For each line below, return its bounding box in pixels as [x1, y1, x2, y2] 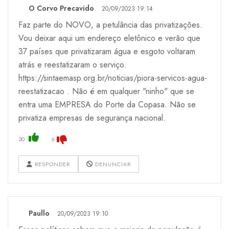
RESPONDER [33, 159, 70, 168]
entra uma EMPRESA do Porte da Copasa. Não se [18, 98, 196, 110]
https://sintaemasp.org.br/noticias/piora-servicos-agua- [18, 72, 207, 84]
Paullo [29, 208, 50, 218]
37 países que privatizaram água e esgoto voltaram [18, 45, 195, 57]
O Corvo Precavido [29, 3, 94, 13]
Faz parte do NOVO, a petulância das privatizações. [18, 18, 202, 31]
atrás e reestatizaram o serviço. [18, 58, 126, 71]
